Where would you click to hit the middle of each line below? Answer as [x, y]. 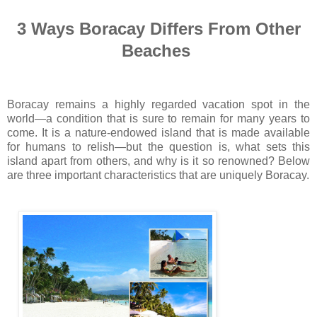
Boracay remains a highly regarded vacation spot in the [158, 104]
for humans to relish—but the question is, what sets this [158, 147]
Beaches [158, 51]
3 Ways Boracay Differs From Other [158, 29]
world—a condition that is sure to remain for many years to [158, 119]
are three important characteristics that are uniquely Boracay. [158, 175]
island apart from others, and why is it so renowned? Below [158, 161]
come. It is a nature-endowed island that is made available [158, 133]
